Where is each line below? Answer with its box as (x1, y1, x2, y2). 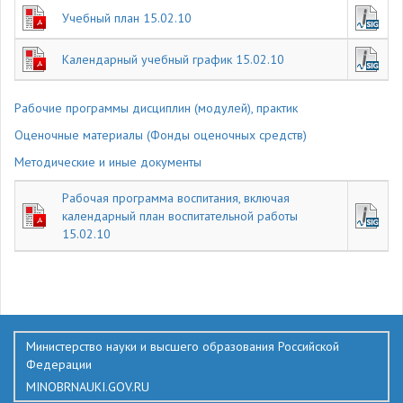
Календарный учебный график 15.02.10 (62, 51, 284, 67)
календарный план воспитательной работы (62, 208, 298, 224)
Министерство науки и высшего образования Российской (26, 338, 339, 354)
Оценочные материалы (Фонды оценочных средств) (14, 127, 307, 143)
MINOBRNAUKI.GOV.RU (26, 379, 149, 395)
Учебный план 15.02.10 (62, 10, 192, 26)
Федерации (26, 356, 92, 372)
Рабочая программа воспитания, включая (62, 190, 290, 206)
